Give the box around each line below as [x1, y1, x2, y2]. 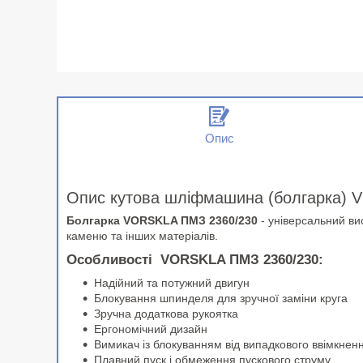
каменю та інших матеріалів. [66, 229, 218, 243]
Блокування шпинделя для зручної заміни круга [94, 292, 348, 305]
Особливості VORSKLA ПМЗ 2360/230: [66, 252, 323, 268]
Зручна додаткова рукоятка [94, 307, 238, 321]
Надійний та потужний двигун [94, 276, 250, 290]
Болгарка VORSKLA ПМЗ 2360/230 [66, 214, 261, 228]
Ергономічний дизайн [94, 322, 207, 336]
